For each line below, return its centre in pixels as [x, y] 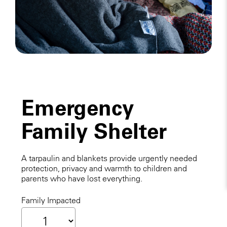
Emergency [77, 108]
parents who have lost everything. [82, 179]
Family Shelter [94, 131]
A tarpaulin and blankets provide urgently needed [109, 158]
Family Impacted [51, 200]
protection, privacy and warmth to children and [104, 168]
